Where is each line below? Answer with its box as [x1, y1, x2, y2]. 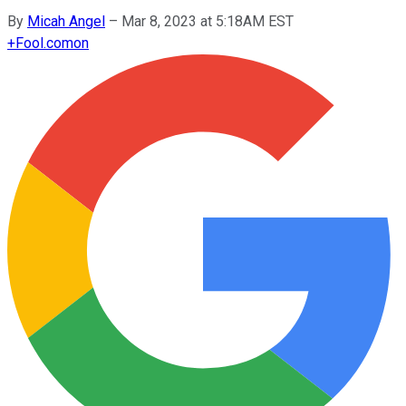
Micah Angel [27, 12, 105, 30]
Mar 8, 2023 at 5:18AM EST [121, 12, 294, 30]
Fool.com [15, 34, 73, 52]
